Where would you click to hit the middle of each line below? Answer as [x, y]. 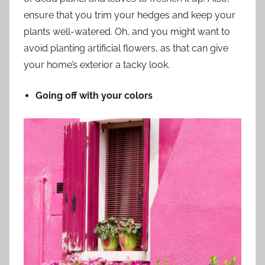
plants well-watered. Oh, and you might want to [127, 31]
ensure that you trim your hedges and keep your [130, 15]
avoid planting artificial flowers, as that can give [126, 48]
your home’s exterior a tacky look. [97, 64]
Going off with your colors [94, 95]
